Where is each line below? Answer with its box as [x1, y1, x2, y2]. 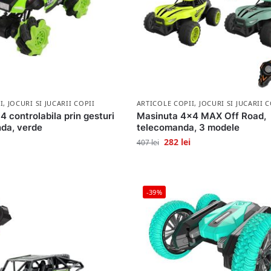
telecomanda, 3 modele [136, 122, 240, 134]
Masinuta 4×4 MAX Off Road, [136, 110, 266, 122]
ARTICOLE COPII [136, 99, 195, 108]
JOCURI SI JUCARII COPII [7, 99, 95, 108]
